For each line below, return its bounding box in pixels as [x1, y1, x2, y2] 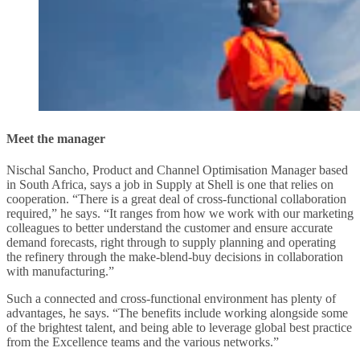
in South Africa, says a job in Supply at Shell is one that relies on [6, 177, 333, 191]
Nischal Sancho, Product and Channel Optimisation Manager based [6, 162, 348, 177]
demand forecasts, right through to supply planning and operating [6, 235, 336, 249]
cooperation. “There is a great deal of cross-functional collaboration [6, 191, 346, 206]
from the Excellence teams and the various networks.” [6, 334, 279, 349]
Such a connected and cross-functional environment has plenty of [6, 291, 336, 305]
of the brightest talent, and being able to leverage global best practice [6, 320, 352, 334]
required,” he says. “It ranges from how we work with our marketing [6, 206, 354, 220]
